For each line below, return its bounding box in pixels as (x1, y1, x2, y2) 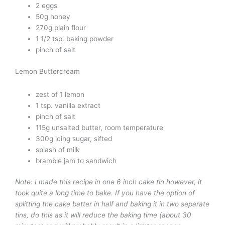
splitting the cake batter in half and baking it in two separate (15, 200, 209, 208)
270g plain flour (36, 24, 86, 32)
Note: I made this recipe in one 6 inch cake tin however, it (15, 178, 202, 186)
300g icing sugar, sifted (36, 134, 113, 143)
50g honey (36, 13, 71, 21)
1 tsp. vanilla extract (36, 101, 101, 109)
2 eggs (36, 2, 58, 10)
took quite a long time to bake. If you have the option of (15, 189, 195, 197)
